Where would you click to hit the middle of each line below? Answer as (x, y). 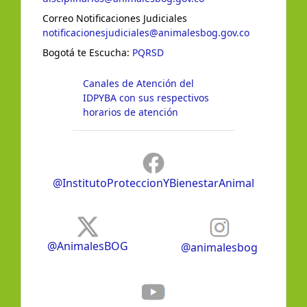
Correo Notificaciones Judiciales (115, 19)
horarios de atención (131, 112)
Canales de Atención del (138, 84)
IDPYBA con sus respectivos (146, 98)
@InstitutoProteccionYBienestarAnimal (153, 183)
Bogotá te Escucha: (87, 53)
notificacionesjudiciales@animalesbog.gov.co (146, 33)
